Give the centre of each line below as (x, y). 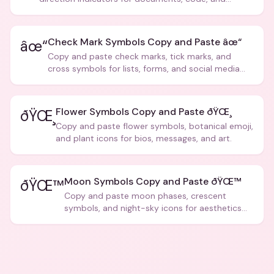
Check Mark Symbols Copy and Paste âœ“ (145, 42)
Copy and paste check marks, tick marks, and (139, 56)
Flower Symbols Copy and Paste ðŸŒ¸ (144, 112)
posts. (60, 81)
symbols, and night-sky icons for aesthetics (153, 208)
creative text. (66, 11)
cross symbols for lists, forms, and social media (144, 68)
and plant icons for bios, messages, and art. (144, 138)
